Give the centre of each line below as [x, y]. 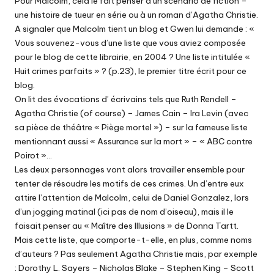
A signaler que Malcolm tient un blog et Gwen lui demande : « [135, 29]
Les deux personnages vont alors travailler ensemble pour [130, 170]
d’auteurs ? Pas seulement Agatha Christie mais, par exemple [136, 254]
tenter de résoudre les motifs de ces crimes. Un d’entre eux [129, 184]
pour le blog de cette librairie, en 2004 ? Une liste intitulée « [132, 57]
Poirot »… [33, 156]
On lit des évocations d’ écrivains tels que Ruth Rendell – [126, 99]
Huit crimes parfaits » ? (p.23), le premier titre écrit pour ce [131, 71]
